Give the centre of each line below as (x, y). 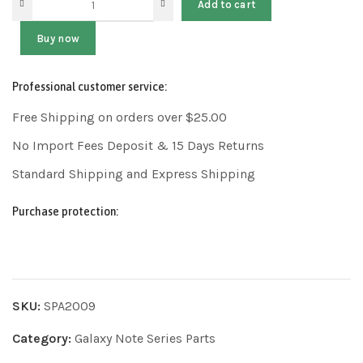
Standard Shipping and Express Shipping (134, 174)
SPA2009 (70, 306)
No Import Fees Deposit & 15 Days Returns (138, 146)
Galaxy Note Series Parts (145, 338)
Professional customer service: (90, 87)
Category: (43, 338)
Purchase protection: (65, 212)
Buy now (58, 38)
